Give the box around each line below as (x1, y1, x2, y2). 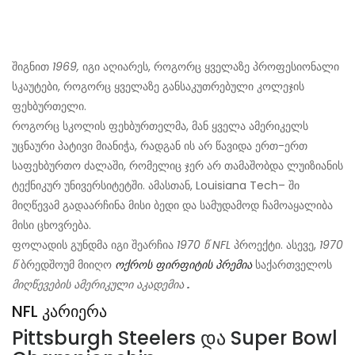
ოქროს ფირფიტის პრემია (115, 257, 252, 273)
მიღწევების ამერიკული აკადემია (12, 277, 184, 293)
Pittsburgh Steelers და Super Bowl (12, 325, 338, 352)
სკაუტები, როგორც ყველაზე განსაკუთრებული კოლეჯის (12, 78, 304, 95)
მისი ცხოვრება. (12, 217, 91, 234)
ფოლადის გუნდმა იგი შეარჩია (12, 237, 177, 254)
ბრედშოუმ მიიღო (17, 257, 115, 273)
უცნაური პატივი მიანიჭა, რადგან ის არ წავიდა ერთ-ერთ (12, 138, 307, 155)
